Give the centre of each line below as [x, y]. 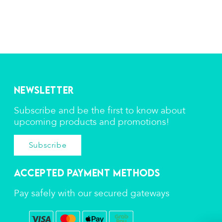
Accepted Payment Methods [87, 173]
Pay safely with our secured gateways [91, 193]
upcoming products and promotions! [91, 122]
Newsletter [44, 90]
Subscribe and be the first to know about [99, 111]
